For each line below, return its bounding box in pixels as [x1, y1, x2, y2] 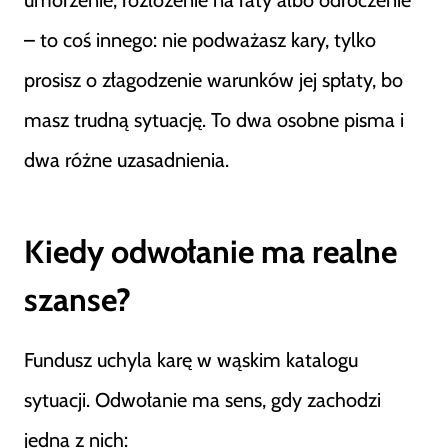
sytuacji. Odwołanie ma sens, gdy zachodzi [24, 388, 381, 412]
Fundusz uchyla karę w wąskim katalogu [24, 348, 358, 372]
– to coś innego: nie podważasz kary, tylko [24, 28, 376, 52]
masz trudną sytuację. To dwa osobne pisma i [24, 108, 404, 132]
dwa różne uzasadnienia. [24, 148, 229, 172]
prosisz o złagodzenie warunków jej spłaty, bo [24, 68, 403, 92]
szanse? [24, 280, 131, 319]
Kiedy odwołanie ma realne [24, 232, 397, 271]
